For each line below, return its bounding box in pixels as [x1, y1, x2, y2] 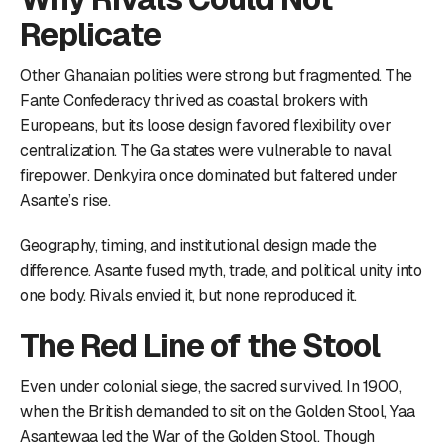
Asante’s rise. [20, 189, 110, 211]
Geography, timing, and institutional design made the [20, 234, 376, 256]
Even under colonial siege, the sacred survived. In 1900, [20, 375, 401, 397]
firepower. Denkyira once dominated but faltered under [20, 164, 398, 186]
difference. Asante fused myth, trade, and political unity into [20, 259, 421, 281]
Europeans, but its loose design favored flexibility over [20, 114, 391, 136]
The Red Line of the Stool [20, 324, 380, 366]
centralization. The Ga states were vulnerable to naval [20, 139, 391, 161]
